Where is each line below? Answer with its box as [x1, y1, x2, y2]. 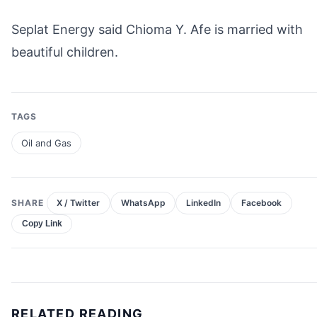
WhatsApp [120, 197, 166, 209]
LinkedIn [185, 197, 221, 209]
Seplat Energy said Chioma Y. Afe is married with [11, 22, 303, 37]
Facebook [241, 197, 282, 209]
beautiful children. [11, 45, 118, 59]
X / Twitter [57, 197, 100, 209]
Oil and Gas [21, 137, 71, 149]
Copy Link [21, 219, 62, 229]
